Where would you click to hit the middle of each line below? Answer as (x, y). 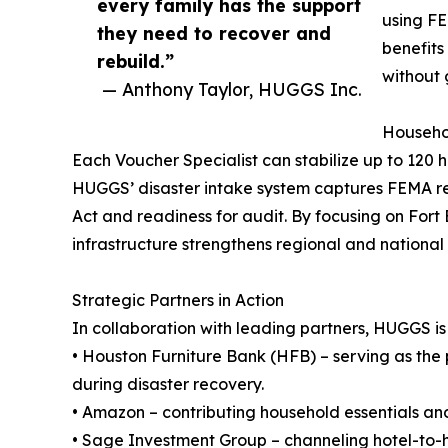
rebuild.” (135, 61)
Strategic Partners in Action (178, 300)
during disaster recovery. (168, 384)
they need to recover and (214, 33)
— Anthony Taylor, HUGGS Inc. (232, 89)
